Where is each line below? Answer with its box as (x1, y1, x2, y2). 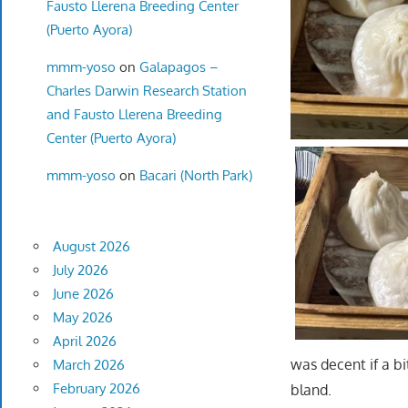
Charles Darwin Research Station (46, 81, 247, 99)
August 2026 (52, 238, 130, 256)
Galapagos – (138, 57, 219, 76)
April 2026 (52, 332, 117, 351)
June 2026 (52, 285, 114, 303)
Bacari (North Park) (138, 166, 252, 184)
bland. (291, 380, 332, 399)
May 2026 (52, 309, 113, 327)
